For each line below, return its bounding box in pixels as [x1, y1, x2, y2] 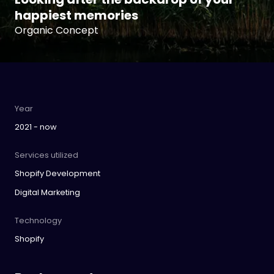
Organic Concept [15, 23, 98, 37]
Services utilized [15, 150, 78, 160]
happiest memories [15, 7, 138, 24]
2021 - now [15, 122, 57, 132]
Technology [15, 215, 62, 226]
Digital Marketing [15, 187, 80, 198]
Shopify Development [15, 168, 100, 179]
